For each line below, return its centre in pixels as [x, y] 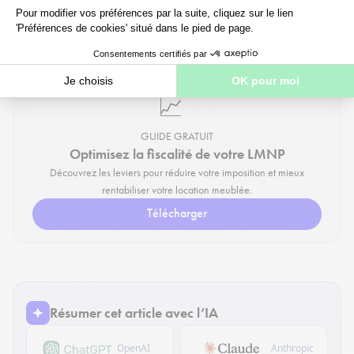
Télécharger [177, 213]
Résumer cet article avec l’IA [134, 313]
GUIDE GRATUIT [177, 136]
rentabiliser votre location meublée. [177, 190]
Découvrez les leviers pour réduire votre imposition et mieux [177, 173]
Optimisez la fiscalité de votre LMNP [177, 154]
